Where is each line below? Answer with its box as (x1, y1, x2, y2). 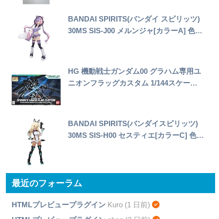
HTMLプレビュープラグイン (11, 200, 106, 209)
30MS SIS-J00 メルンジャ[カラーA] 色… (68, 26, 203, 35)
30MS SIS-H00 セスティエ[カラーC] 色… (68, 131, 204, 140)
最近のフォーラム (12, 177, 83, 188)
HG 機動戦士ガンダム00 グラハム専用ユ (68, 67, 201, 76)
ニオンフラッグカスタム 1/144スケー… (68, 79, 198, 88)
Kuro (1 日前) (105, 200, 152, 209)
